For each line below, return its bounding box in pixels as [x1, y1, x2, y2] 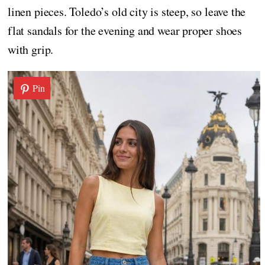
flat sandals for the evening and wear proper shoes [8, 22, 243, 38]
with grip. [8, 41, 54, 57]
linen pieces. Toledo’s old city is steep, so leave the [8, 3, 246, 20]
